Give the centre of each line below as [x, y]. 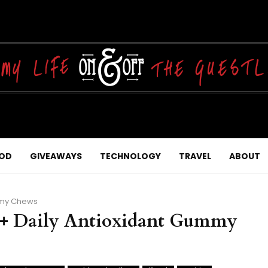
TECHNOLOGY [130, 156]
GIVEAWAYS [56, 156]
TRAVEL [195, 156]
